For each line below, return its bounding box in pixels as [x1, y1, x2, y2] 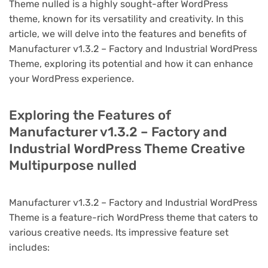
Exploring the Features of [9, 106, 171, 123]
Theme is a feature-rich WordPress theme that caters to [9, 211, 258, 223]
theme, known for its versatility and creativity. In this [9, 13, 243, 25]
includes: [9, 241, 50, 253]
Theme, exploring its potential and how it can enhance [9, 57, 253, 69]
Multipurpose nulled [9, 157, 136, 173]
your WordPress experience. [9, 72, 134, 84]
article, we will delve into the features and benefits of [9, 28, 246, 39]
